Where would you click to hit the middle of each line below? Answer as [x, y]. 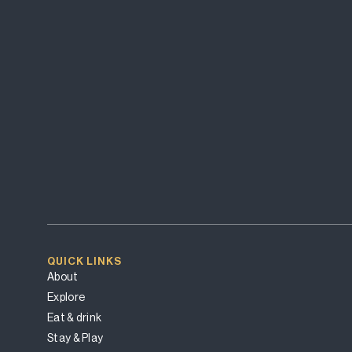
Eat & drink [75, 317]
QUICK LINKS [84, 261]
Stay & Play [75, 337]
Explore [66, 297]
